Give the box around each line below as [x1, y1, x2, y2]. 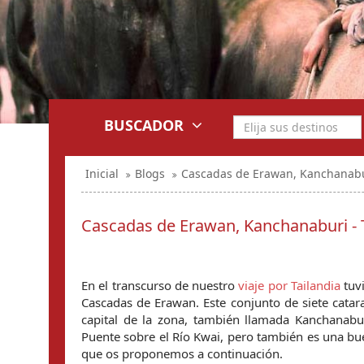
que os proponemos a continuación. [81, 345, 283, 362]
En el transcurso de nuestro [81, 277, 239, 293]
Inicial [85, 166, 119, 181]
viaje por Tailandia [238, 277, 340, 293]
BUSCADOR [104, 115, 184, 135]
